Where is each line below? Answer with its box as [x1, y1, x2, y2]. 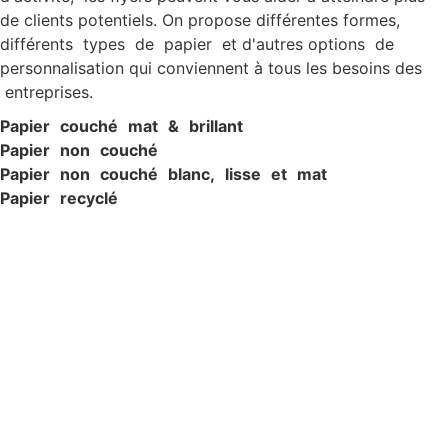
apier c [10, 116, 69, 137]
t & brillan [152, 116, 237, 137]
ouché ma [69, 116, 152, 137]
